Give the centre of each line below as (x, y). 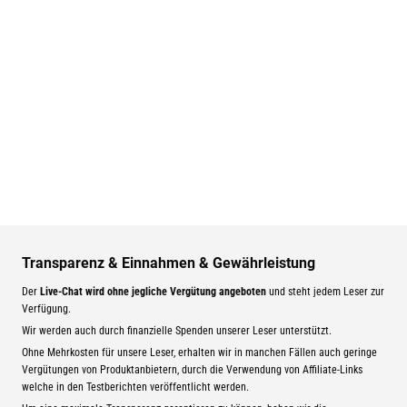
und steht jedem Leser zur (325, 291)
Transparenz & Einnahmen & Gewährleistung (168, 263)
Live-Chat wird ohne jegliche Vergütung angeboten (153, 291)
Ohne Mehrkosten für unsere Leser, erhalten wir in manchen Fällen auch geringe (199, 352)
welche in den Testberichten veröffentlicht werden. (135, 387)
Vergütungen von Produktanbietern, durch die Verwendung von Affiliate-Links (192, 369)
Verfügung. (46, 308)
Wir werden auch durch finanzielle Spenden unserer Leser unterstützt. (176, 330)
